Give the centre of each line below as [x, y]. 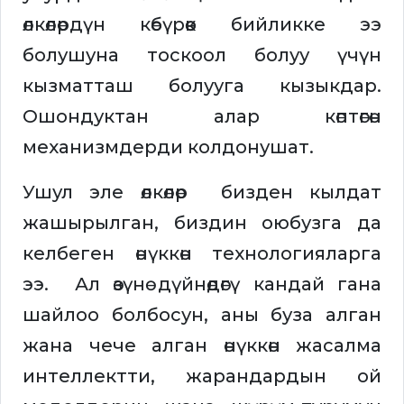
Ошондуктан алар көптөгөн [202, 117]
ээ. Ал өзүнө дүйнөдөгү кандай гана [202, 285]
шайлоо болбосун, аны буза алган [202, 315]
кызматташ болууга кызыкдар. [202, 86]
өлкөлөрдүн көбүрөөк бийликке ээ [202, 25]
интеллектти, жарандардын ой [202, 376]
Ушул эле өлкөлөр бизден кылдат [202, 193]
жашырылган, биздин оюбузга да [202, 223]
